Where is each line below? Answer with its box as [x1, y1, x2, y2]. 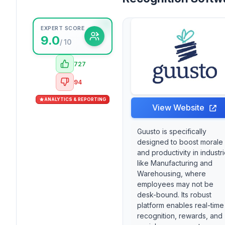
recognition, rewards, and [137, 211, 222, 220]
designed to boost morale [137, 138, 223, 146]
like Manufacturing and [137, 159, 212, 167]
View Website [152, 102, 205, 113]
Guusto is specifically [137, 127, 206, 136]
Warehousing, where [137, 169, 206, 178]
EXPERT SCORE [41, 25, 84, 32]
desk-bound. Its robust [137, 190, 211, 199]
